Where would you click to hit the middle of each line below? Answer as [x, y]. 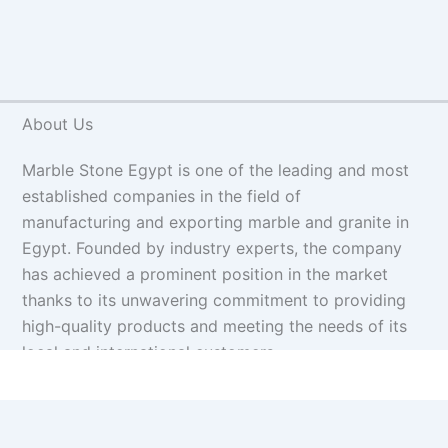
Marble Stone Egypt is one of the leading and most [215, 169]
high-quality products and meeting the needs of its [214, 325]
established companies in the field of [161, 195]
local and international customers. [149, 351]
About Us [57, 123]
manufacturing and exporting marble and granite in [215, 221]
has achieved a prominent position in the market [204, 273]
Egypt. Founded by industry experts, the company [211, 247]
